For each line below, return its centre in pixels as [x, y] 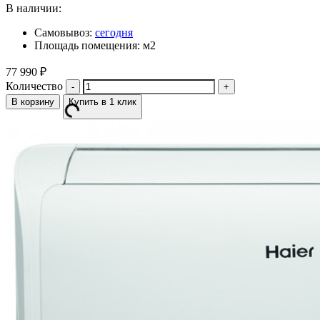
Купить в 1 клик [102, 102]
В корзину [33, 102]
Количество [34, 86]
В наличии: [34, 9]
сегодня [114, 33]
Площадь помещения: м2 [95, 46]
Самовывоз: [65, 33]
